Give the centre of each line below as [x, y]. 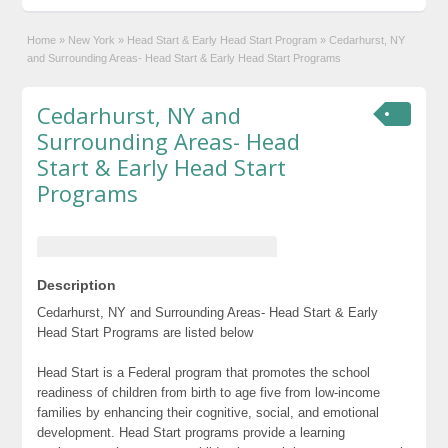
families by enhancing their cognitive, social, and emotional [208, 412]
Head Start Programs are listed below [145, 332]
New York [92, 39]
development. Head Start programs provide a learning [191, 432]
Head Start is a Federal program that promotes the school [204, 372]
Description [77, 284]
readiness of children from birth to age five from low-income [209, 392]
